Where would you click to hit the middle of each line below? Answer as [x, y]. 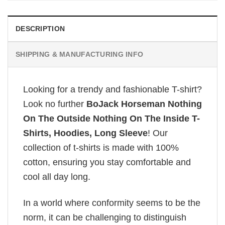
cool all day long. [57, 177]
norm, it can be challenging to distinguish [105, 218]
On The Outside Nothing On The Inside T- [111, 118]
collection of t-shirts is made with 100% [101, 147]
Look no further [55, 104]
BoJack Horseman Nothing [144, 104]
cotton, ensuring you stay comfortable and [107, 162]
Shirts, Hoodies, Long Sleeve [85, 133]
